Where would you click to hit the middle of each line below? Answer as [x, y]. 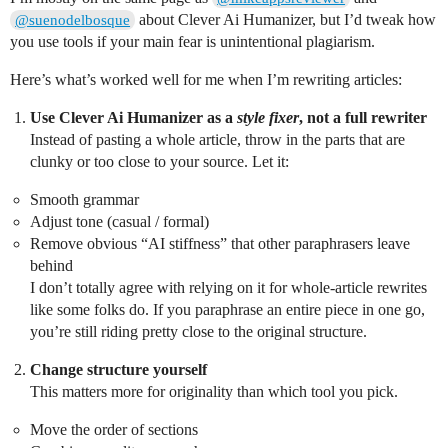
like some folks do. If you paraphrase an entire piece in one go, [227, 309]
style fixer [268, 117]
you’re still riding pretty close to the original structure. [198, 331]
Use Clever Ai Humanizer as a [133, 117]
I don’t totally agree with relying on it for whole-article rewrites [228, 287]
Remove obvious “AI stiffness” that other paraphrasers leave [220, 243]
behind [51, 265]
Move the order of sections [114, 429]
